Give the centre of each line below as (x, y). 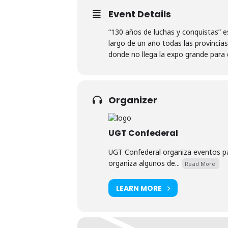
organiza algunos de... (144, 163)
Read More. (201, 164)
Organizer (133, 100)
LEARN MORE (139, 188)
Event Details (140, 14)
